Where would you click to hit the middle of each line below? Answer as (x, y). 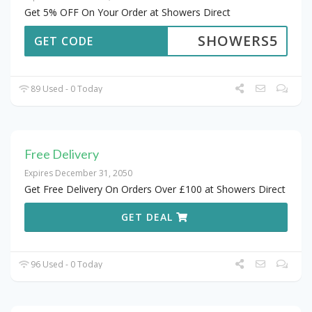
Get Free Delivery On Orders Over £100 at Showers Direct (155, 189)
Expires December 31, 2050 (78, 173)
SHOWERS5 (238, 41)
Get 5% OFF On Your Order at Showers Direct (127, 13)
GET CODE (64, 41)
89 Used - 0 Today (66, 89)
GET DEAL (149, 217)
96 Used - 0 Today (66, 265)
